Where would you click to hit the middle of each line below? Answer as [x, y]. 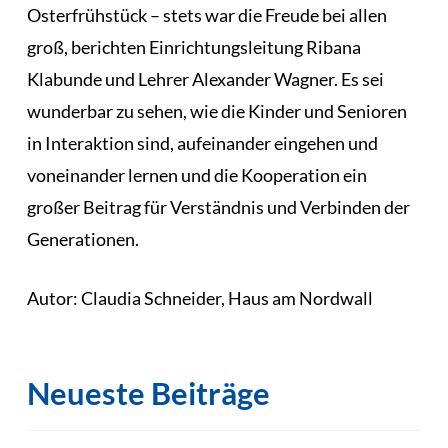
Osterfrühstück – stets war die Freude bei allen [206, 14]
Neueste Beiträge [148, 393]
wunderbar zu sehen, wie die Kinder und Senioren [216, 110]
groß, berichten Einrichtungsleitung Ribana [193, 46]
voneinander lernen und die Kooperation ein [196, 174]
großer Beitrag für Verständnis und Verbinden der [218, 206]
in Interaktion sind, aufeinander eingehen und [202, 142]
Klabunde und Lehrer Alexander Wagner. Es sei [205, 78]
